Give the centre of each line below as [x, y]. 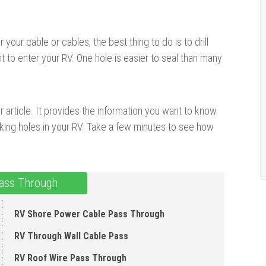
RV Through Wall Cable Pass [71, 236]
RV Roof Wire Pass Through [70, 258]
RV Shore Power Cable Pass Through [89, 214]
